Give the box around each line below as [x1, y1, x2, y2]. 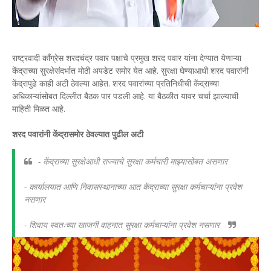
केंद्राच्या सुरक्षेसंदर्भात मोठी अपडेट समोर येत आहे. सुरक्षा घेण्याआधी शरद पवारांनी [12, 65, 249, 76]
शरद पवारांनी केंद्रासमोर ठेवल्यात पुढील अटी [12, 128, 143, 140]
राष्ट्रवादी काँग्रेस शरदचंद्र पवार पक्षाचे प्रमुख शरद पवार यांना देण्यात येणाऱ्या [12, 52, 241, 64]
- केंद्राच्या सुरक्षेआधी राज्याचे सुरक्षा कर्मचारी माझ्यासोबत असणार [38, 155, 227, 167]
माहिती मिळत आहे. [12, 103, 65, 114]
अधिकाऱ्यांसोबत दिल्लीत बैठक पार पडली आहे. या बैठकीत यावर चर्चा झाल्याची [12, 90, 238, 102]
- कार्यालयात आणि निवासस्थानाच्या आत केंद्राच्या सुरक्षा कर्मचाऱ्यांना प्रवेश [24, 181, 242, 192]
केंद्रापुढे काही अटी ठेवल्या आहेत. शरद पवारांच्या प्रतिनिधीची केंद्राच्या [12, 77, 219, 89]
